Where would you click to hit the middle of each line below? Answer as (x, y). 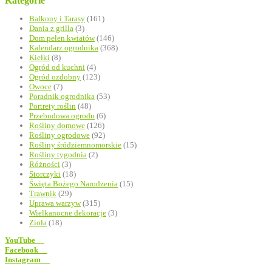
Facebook (26, 250)
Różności (45, 165)
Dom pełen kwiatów (62, 38)
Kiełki (39, 58)
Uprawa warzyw (55, 203)
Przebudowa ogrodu (62, 116)
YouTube (25, 240)
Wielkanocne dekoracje (68, 213)
